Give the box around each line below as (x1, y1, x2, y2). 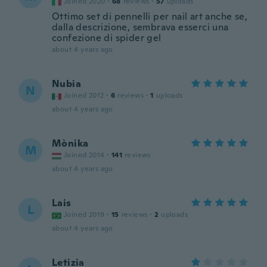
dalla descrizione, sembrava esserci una (52, 21, 229, 33)
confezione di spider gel (52, 32, 162, 44)
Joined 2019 (64, 210, 105, 219)
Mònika (52, 137, 89, 150)
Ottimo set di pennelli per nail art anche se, (52, 10, 247, 23)
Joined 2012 (64, 91, 104, 100)
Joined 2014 (64, 150, 105, 160)
